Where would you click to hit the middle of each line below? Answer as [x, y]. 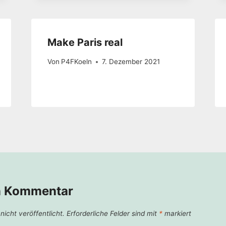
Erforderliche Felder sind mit [113, 213]
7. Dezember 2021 [131, 62]
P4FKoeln [76, 62]
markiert [177, 213]
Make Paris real [85, 42]
